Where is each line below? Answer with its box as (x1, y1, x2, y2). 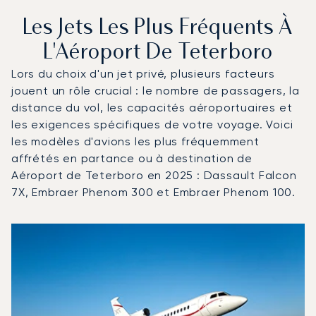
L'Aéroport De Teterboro (43, 42, 273, 63)
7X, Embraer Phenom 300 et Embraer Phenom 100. (11, 185, 296, 199)
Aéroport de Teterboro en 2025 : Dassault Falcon (11, 168, 297, 182)
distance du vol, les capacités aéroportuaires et (11, 100, 293, 114)
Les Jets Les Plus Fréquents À (23, 18, 293, 39)
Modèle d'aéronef (112, 224, 210, 238)
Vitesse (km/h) (23, 241, 100, 255)
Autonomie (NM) (18, 257, 104, 272)
